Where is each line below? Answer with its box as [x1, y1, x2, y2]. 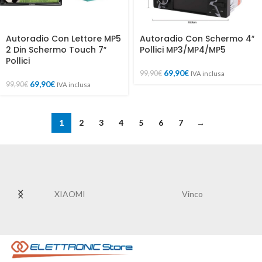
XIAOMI [54, 189, 85, 199]
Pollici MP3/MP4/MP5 [140, 44, 226, 56]
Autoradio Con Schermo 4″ [140, 33, 254, 45]
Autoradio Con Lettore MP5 [6, 33, 121, 45]
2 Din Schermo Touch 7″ [6, 44, 106, 56]
